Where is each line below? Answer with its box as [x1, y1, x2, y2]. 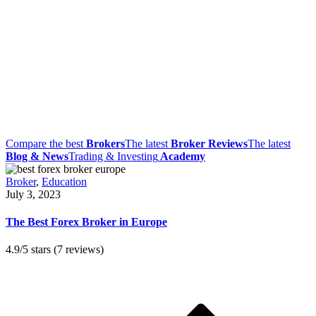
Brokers [86, 137, 125, 150]
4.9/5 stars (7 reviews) [6, 243, 104, 256]
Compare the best [6, 137, 86, 150]
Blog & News [6, 150, 68, 162]
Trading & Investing [68, 150, 158, 162]
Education [42, 175, 87, 188]
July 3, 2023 [6, 188, 61, 200]
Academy [158, 150, 205, 162]
